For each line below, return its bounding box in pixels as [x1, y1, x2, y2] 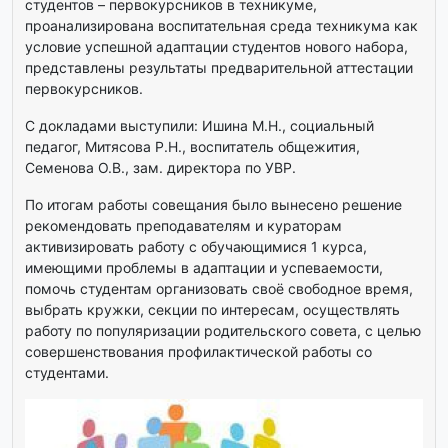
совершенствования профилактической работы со [25, 343, 372, 361]
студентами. [25, 364, 109, 382]
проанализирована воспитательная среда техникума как [25, 17, 418, 35]
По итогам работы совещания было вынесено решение [25, 196, 402, 214]
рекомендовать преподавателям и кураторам [25, 217, 342, 235]
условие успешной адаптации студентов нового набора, [25, 38, 408, 56]
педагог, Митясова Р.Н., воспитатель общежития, [25, 138, 360, 156]
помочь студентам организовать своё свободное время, [25, 280, 413, 298]
